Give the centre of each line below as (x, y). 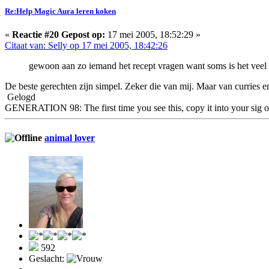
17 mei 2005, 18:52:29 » (153, 35)
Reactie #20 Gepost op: (59, 35)
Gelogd (20, 97)
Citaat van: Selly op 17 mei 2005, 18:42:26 (86, 46)
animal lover (70, 138)
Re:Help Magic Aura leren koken (60, 11)
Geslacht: (48, 258)
